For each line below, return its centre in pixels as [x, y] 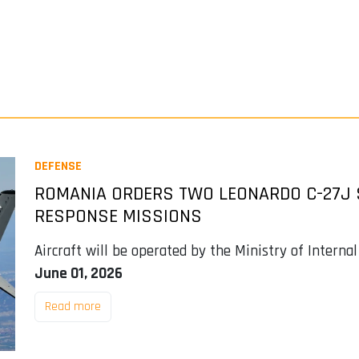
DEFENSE [58, 166]
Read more [73, 307]
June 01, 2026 [78, 274]
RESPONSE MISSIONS [118, 216]
